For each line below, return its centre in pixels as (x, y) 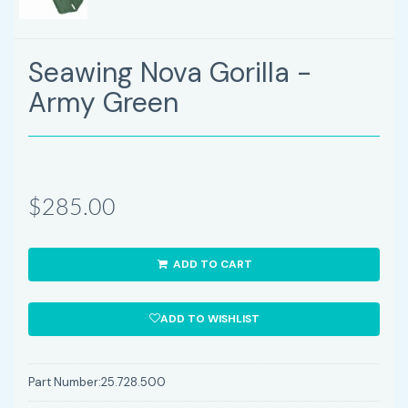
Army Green (103, 103)
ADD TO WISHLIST (209, 319)
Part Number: (65, 382)
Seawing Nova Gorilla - (170, 73)
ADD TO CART (211, 265)
